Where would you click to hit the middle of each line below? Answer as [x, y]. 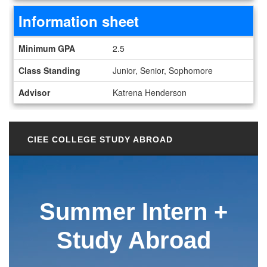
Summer [87, 211]
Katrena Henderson [150, 92]
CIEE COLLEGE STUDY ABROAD [100, 140]
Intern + [185, 211]
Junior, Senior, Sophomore [163, 70]
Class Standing [49, 70]
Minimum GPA [47, 48]
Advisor [34, 92]
